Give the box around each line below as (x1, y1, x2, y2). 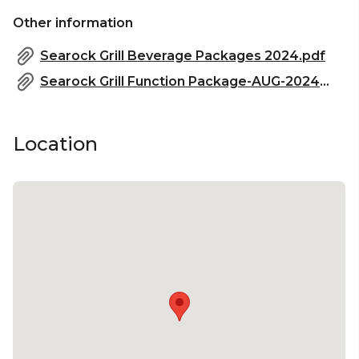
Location (13, 131, 98, 155)
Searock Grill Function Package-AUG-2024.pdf (320, 73, 329, 89)
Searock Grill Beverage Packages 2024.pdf (40, 47, 325, 63)
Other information (13, 14, 133, 30)
